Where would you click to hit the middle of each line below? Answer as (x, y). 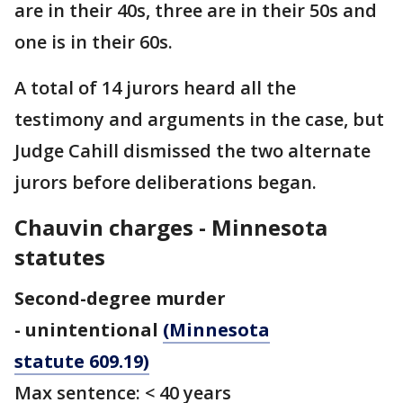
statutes (60, 257)
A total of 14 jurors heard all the (155, 88)
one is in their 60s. (94, 42)
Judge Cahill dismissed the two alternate (193, 151)
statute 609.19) (82, 361)
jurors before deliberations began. (168, 182)
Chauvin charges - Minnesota (171, 227)
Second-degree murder (120, 298)
